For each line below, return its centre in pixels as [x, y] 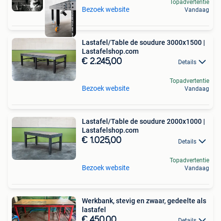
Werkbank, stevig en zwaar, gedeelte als [144, 201]
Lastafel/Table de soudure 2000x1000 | [144, 122]
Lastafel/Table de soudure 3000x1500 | [144, 43]
